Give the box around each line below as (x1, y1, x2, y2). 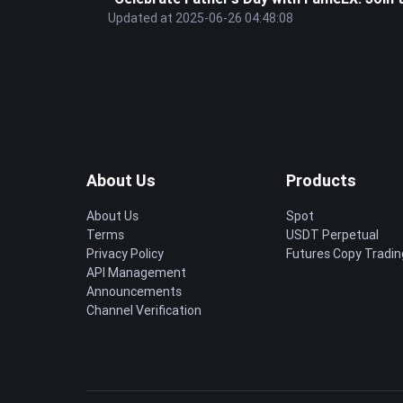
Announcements (86, 283, 182, 300)
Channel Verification (86, 302, 201, 318)
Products (286, 170, 356, 191)
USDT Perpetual (286, 227, 379, 243)
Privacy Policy (86, 246, 164, 262)
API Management (86, 264, 186, 281)
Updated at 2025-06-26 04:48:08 (108, 10, 293, 26)
